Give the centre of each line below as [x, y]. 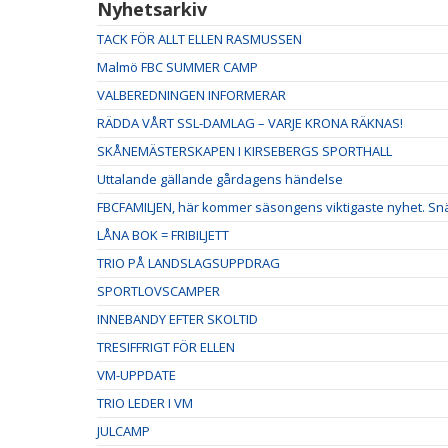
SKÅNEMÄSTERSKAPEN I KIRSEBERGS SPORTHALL [244, 151]
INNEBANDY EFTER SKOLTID [177, 319]
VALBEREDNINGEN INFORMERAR [191, 95]
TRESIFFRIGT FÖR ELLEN [166, 347]
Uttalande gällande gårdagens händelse [220, 179]
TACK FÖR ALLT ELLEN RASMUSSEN [199, 39]
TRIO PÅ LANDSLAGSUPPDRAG [188, 263]
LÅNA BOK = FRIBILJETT [163, 235]
